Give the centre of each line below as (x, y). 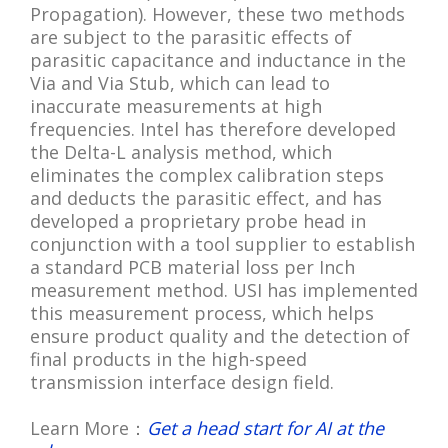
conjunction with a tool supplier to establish (222, 243)
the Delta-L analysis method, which (181, 151)
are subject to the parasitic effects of (191, 36)
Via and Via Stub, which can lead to (180, 82)
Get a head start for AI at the (265, 427)
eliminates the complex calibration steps (207, 174)
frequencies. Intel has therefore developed (213, 128)
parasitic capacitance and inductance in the (218, 59)
